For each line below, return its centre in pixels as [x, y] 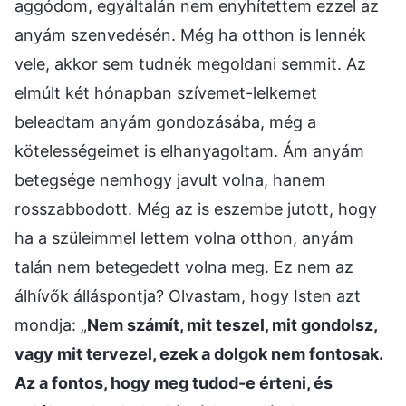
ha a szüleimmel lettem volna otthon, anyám [184, 237]
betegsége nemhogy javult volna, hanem [170, 179]
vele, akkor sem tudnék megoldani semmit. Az [190, 63]
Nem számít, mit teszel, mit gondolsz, [232, 324]
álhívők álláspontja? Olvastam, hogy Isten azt [188, 295]
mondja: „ [51, 324]
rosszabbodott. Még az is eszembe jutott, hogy [196, 208]
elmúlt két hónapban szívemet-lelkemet [166, 92]
